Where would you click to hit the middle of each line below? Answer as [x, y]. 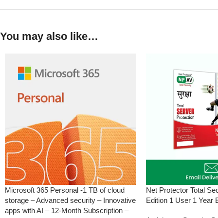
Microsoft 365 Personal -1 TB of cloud [65, 190]
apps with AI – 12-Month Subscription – [67, 210]
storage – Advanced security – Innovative [70, 200]
